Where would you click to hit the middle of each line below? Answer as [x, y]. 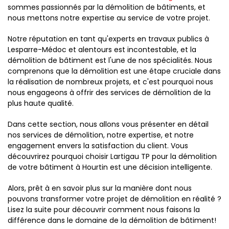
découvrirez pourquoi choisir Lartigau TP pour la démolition [112, 156]
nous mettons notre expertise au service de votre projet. [109, 18]
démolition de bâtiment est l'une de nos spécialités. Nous [110, 60]
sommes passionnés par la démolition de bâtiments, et [107, 7]
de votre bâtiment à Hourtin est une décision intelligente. [110, 167]
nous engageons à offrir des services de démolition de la [109, 93]
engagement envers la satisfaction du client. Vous [98, 146]
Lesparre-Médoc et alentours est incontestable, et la [102, 50]
